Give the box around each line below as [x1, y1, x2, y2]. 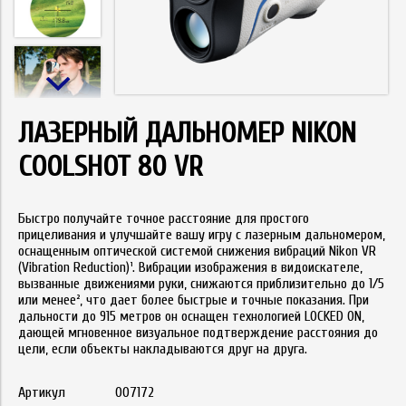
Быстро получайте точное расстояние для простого [18, 209, 309, 227]
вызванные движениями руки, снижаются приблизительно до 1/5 [18, 275, 384, 292]
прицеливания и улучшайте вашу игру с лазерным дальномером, [18, 226, 385, 243]
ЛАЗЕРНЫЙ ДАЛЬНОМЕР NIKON [18, 115, 356, 150]
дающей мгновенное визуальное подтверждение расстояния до [18, 324, 378, 341]
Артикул [18, 383, 65, 401]
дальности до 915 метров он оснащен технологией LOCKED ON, [18, 307, 364, 324]
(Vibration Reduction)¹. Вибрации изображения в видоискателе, [18, 258, 362, 275]
